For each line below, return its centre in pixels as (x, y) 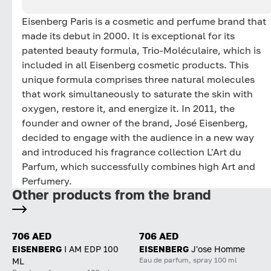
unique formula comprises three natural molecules (138, 79)
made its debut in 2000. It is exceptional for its (128, 35)
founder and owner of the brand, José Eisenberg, (135, 122)
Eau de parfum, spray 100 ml (188, 260)
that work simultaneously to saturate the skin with (137, 93)
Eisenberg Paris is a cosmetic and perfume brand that (144, 21)
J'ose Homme (218, 249)
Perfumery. (47, 181)
